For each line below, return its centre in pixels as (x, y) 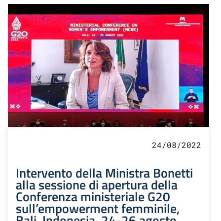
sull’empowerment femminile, (98, 208)
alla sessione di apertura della (97, 185)
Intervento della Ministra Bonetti (104, 173)
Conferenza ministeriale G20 (93, 197)
